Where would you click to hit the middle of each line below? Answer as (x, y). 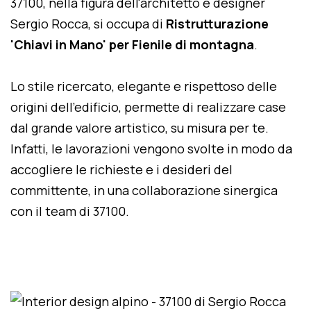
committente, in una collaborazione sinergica (144, 190)
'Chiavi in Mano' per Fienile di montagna (132, 44)
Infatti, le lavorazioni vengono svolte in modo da (151, 149)
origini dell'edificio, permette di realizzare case (148, 107)
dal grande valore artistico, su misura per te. (140, 128)
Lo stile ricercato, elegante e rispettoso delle (144, 86)
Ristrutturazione (217, 24)
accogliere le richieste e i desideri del (121, 169)
